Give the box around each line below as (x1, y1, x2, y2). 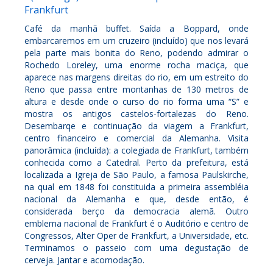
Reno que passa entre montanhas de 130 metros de (24, 83, 249, 95)
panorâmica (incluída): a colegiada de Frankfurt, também (24, 144, 249, 156)
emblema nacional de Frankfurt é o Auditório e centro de (24, 217, 249, 229)
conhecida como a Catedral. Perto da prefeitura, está (24, 156, 249, 168)
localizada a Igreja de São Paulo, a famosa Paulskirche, (24, 168, 249, 180)
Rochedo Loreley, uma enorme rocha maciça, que (24, 58, 249, 71)
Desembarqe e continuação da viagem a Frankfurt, (24, 119, 249, 132)
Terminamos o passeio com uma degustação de (24, 241, 249, 253)
